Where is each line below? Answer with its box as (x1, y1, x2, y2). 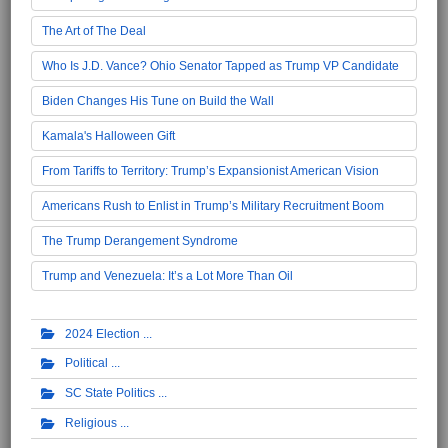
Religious (65, 416, 117, 431)
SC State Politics (65, 386, 155, 401)
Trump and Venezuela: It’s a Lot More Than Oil (42, 268, 293, 283)
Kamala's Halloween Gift (42, 128, 175, 143)
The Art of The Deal (42, 23, 146, 38)
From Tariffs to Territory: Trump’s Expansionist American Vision (42, 163, 379, 178)
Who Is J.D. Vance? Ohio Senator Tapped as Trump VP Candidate (42, 58, 399, 73)
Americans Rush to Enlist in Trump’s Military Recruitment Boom (42, 198, 384, 213)
